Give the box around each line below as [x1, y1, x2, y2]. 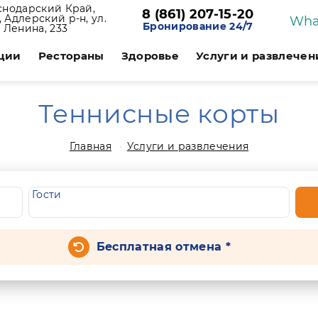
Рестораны [38, 49, 104, 62]
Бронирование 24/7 [143, 20, 253, 33]
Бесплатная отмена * [96, 240, 231, 253]
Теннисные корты [38, 98, 280, 129]
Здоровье [121, 49, 180, 62]
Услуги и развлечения [126, 140, 249, 153]
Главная [69, 140, 112, 153]
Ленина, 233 [3, 22, 68, 35]
